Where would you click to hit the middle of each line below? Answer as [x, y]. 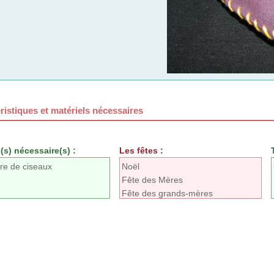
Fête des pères [151, 207]
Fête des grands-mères [167, 194]
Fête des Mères [152, 180]
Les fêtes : [141, 151]
